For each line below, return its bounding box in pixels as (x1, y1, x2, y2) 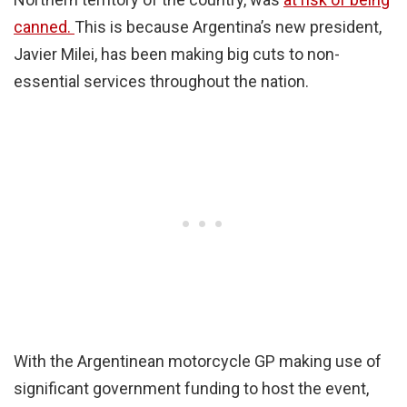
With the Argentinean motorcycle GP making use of (14, 351, 382, 371)
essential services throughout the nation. (14, 71, 309, 91)
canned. (14, 16, 74, 36)
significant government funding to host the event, (14, 378, 369, 398)
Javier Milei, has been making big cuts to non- (14, 44, 340, 64)
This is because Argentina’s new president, (74, 16, 382, 36)
